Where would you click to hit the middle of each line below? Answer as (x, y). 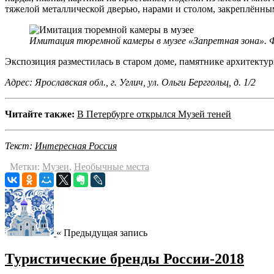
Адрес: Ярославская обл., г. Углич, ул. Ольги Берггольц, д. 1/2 (130, 83)
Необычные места (112, 167)
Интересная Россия (76, 146)
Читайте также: (40, 114)
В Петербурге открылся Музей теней (154, 114)
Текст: (20, 146)
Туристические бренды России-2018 (124, 259)
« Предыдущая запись (102, 233)
